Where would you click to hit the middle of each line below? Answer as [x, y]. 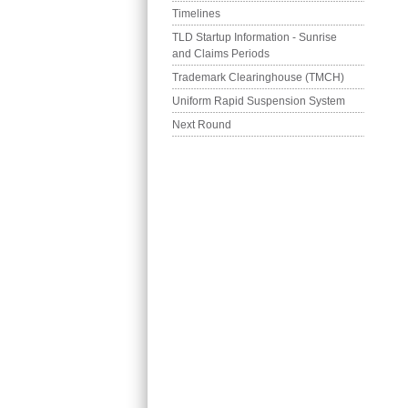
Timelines [196, 14]
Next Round [202, 125]
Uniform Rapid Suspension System [259, 102]
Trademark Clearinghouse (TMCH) [258, 78]
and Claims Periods [221, 54]
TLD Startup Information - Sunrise [256, 38]
